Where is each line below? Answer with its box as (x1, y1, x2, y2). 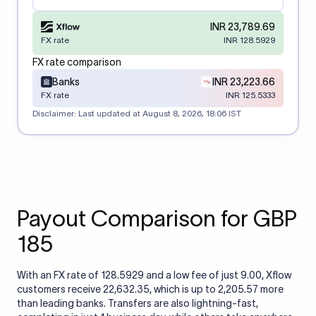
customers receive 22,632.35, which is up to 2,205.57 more (17, 284, 284, 295)
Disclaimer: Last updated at (32, 109, 140, 118)
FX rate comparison (32, 56, 121, 68)
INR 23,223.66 (212, 76, 275, 87)
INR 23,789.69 (210, 21, 275, 32)
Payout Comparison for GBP (17, 206, 297, 231)
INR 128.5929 (224, 35, 275, 44)
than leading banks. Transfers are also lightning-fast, (17, 298, 258, 309)
